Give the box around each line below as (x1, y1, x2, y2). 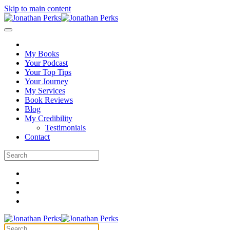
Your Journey (25, 77, 68, 86)
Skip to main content (4, 4, 71, 13)
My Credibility (25, 114, 72, 123)
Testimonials (45, 123, 86, 132)
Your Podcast (25, 59, 68, 67)
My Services (25, 86, 65, 95)
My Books (25, 49, 59, 58)
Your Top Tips (25, 68, 71, 76)
